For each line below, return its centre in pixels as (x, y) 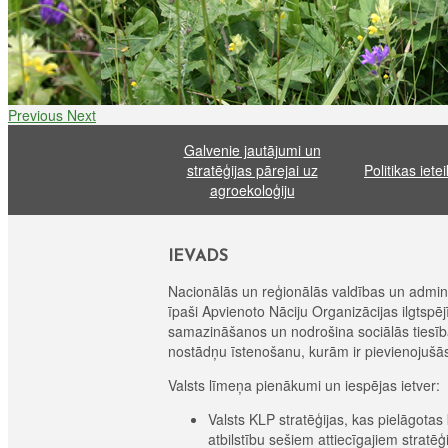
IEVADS (198, 255)
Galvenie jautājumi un (252, 150)
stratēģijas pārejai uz (252, 170)
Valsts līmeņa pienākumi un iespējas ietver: (304, 385)
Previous (35, 115)
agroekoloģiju (252, 190)
